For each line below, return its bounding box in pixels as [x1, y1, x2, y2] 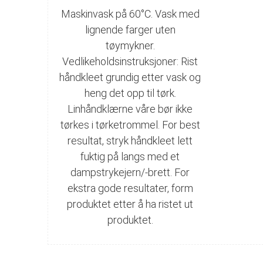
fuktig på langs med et [80, 150, 180, 163]
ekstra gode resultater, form [67, 181, 193, 194]
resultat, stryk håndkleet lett [68, 134, 193, 147]
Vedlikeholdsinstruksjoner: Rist [62, 55, 198, 68]
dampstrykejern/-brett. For [70, 166, 190, 178]
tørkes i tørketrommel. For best [60, 118, 200, 131]
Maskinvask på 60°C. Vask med [60, 7, 200, 20]
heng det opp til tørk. [84, 86, 176, 99]
